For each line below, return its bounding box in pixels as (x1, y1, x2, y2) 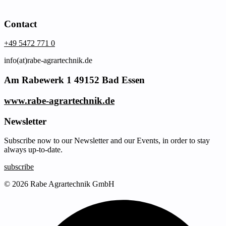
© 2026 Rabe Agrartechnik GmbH (4, 180, 115, 189)
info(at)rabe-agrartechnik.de (4, 56, 92, 65)
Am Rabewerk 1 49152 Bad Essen (4, 75, 145, 86)
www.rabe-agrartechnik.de (4, 95, 115, 106)
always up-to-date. (4, 145, 63, 154)
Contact (4, 18, 37, 29)
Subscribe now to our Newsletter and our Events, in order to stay (4, 136, 210, 145)
